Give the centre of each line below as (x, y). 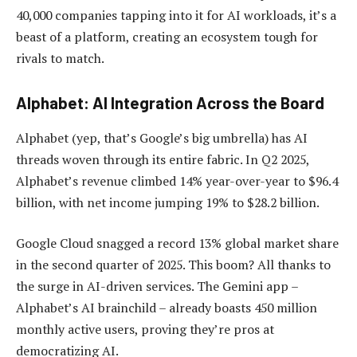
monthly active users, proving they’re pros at (145, 330)
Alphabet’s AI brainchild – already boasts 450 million (167, 308)
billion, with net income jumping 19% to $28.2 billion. (168, 202)
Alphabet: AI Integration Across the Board (170, 103)
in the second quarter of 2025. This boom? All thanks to (173, 265)
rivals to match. (60, 58)
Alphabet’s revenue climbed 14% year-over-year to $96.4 (177, 180)
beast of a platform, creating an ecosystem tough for (167, 36)
